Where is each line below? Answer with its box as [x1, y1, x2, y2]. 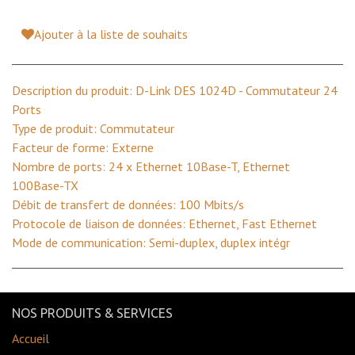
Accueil [12, 330, 49, 346]
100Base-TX [12, 177, 78, 193]
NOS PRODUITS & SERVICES [12, 306, 173, 320]
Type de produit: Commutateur [12, 120, 174, 136]
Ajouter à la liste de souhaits [34, 25, 188, 42]
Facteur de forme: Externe [12, 139, 154, 155]
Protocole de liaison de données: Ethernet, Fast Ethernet [12, 215, 317, 231]
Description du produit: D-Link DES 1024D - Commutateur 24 [12, 82, 338, 98]
